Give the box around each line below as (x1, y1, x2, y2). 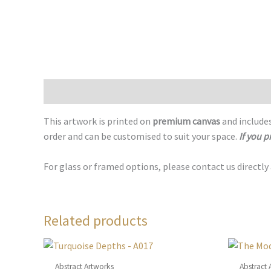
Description (44, 85, 92, 97)
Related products (44, 211, 148, 230)
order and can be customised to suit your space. (44, 129, 237, 142)
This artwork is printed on (44, 114, 152, 127)
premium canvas (152, 114, 222, 127)
